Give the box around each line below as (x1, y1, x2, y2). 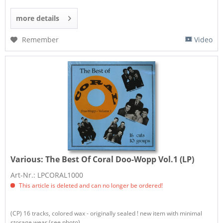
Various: (10, 153, 46, 165)
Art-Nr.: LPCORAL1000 (10, 170, 84, 180)
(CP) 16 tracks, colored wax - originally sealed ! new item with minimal (10, 209, 203, 218)
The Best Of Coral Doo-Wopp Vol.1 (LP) (45, 153, 195, 165)
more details (16, 13, 60, 23)
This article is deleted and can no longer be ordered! (17, 181, 163, 190)
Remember (22, 35, 59, 45)
